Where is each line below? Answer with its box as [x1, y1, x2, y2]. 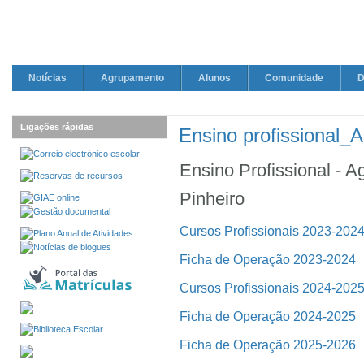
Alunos [198, 72, 231, 84]
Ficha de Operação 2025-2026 [180, 337, 356, 352]
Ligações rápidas [20, 122, 93, 132]
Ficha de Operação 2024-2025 [180, 309, 356, 323]
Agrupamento [101, 72, 164, 84]
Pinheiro [180, 188, 245, 209]
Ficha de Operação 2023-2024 [180, 252, 356, 266]
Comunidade [265, 72, 323, 84]
